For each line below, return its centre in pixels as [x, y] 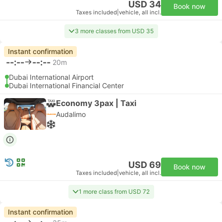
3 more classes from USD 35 [114, 31]
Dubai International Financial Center [66, 85]
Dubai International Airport [51, 77]
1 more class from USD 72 [114, 192]
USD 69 [145, 165]
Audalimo [71, 114]
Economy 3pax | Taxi [96, 103]
